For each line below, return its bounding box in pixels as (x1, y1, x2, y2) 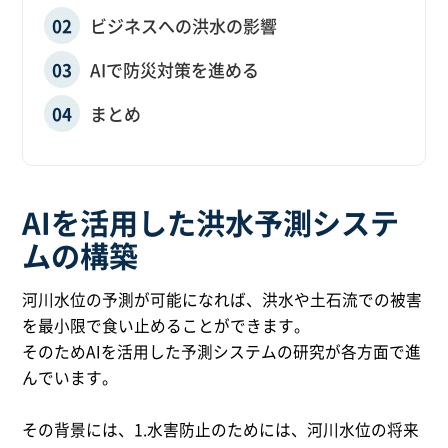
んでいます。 (22, 366, 119, 390)
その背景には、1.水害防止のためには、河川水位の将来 (22, 418, 420, 442)
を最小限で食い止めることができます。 (22, 314, 311, 338)
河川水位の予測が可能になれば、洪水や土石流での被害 (22, 288, 423, 312)
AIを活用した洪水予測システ (22, 201, 400, 244)
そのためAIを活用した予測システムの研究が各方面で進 (22, 340, 422, 364)
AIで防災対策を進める (89, 56, 259, 82)
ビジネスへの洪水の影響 (89, 12, 277, 38)
